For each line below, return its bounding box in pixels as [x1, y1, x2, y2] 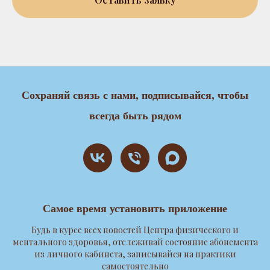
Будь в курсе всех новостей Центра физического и [31, 224, 239, 236]
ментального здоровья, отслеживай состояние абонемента [12, 236, 258, 248]
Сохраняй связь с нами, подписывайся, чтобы [22, 86, 248, 102]
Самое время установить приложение [43, 199, 227, 216]
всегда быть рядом [89, 107, 181, 123]
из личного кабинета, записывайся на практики [34, 248, 236, 260]
